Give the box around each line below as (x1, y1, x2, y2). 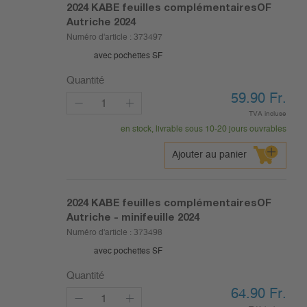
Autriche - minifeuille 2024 (66, 210, 199, 223)
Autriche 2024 (66, 15, 136, 28)
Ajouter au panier (172, 150, 247, 160)
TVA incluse (249, 110, 286, 118)
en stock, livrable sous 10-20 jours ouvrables (121, 125, 286, 134)
